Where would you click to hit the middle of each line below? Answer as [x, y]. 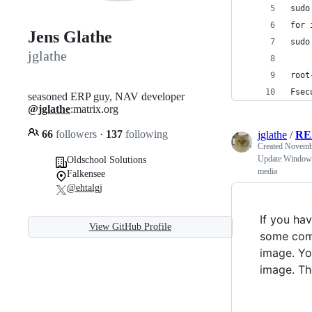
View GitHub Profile [130, 226]
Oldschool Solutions [107, 159]
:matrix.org [94, 109]
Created [271, 146]
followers [76, 134]
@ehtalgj [85, 187]
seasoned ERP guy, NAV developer [106, 96]
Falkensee [86, 173]
